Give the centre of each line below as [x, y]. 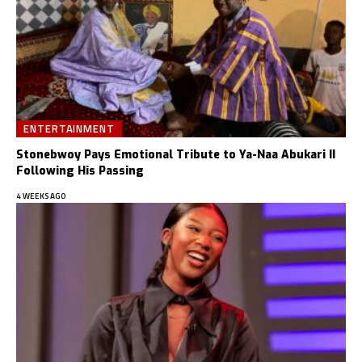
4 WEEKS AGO [41, 196]
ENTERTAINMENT [69, 128]
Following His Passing [80, 170]
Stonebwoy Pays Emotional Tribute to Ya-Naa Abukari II [176, 154]
